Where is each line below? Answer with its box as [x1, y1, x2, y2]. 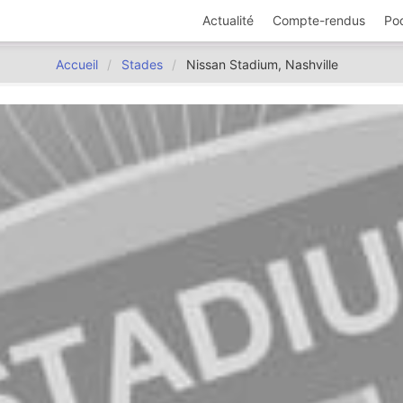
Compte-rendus [273, 13, 366, 29]
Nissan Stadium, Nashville [185, 57, 338, 72]
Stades [121, 57, 163, 72]
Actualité [202, 13, 255, 29]
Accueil [55, 57, 98, 72]
